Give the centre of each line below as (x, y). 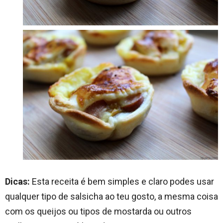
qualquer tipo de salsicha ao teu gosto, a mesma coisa (111, 197)
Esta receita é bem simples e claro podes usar (122, 182)
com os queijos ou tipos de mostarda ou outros (98, 212)
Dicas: (17, 182)
